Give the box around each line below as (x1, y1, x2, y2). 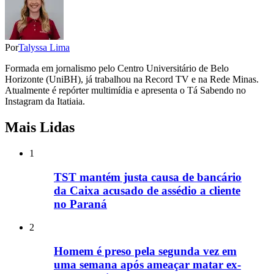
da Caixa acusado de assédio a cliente (54, 183, 240, 197)
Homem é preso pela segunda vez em (54, 245, 237, 258)
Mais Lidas (5, 119, 75, 136)
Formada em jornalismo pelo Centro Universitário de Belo (5, 63, 229, 74)
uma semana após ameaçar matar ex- (54, 258, 241, 272)
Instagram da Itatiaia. (5, 96, 85, 107)
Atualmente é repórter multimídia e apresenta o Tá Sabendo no (5, 85, 246, 96)
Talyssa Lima (18, 42, 70, 53)
